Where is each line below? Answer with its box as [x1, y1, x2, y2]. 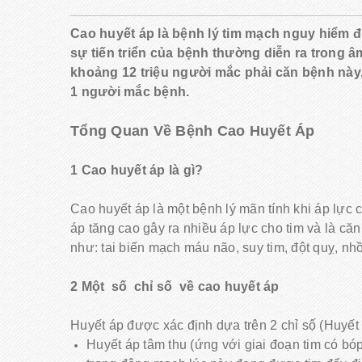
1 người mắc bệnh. [70, 85, 190, 99]
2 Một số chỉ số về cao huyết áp [70, 280, 280, 293]
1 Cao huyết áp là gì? [70, 163, 204, 177]
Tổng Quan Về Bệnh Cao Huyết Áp [70, 123, 315, 139]
